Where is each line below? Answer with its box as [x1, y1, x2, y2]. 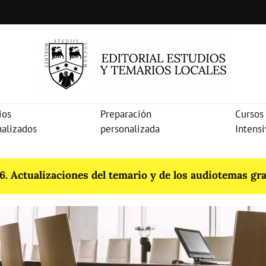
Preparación [100, 107, 151, 121]
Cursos [235, 107, 264, 121]
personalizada [100, 122, 160, 135]
